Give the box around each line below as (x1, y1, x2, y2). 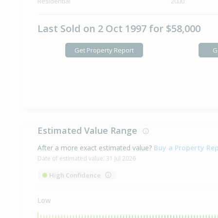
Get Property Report (74, 45, 134, 54)
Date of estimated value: (37, 154, 106, 163)
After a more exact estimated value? (37, 143, 152, 153)
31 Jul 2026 (106, 154, 136, 163)
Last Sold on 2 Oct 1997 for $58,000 (37, 22, 200, 36)
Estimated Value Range (37, 125, 142, 137)
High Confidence (49, 171, 101, 180)
